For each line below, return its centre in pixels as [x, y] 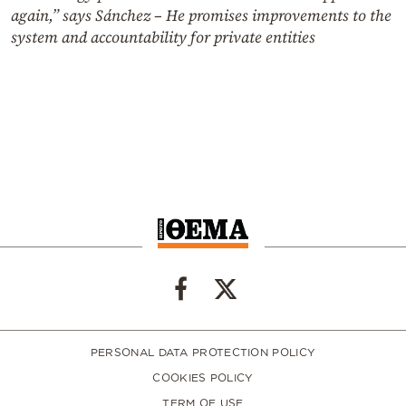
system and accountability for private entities [163, 37]
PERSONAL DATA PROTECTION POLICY [203, 353]
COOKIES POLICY [203, 378]
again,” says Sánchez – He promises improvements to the [201, 15]
